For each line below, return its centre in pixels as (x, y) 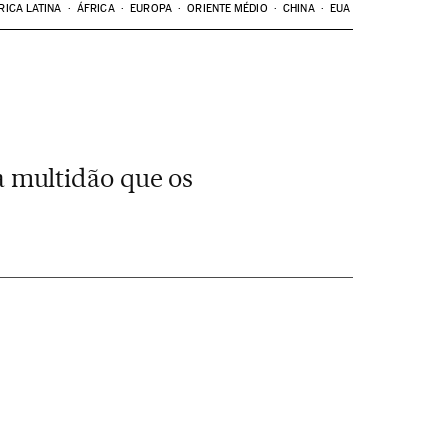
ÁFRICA (96, 8)
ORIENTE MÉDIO (227, 8)
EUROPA (151, 8)
